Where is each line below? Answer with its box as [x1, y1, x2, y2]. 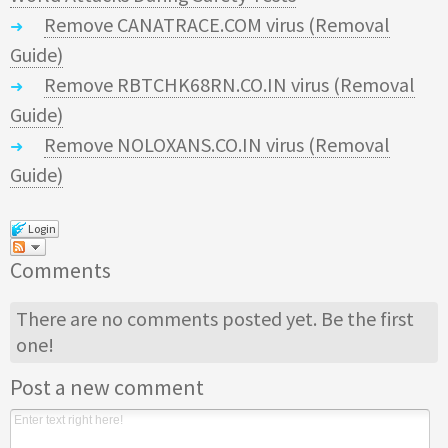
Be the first [321, 306, 415, 332]
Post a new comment [10, 372, 204, 401]
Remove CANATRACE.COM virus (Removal [44, 12, 390, 38]
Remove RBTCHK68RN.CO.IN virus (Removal [44, 72, 415, 98]
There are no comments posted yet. [16, 306, 322, 332]
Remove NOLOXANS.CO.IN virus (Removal [44, 132, 390, 158]
